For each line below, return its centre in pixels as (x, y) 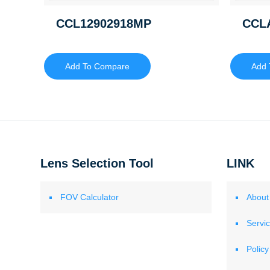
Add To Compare (98, 67)
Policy (257, 249)
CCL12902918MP (104, 24)
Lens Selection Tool (97, 164)
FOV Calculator (89, 197)
